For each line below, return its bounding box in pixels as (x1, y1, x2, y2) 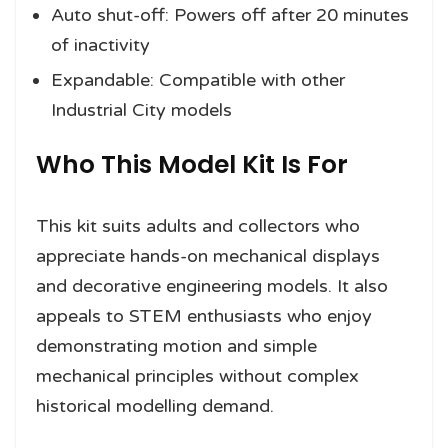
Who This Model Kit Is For (36, 147, 348, 183)
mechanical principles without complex (36, 365, 359, 388)
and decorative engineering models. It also (36, 275, 388, 298)
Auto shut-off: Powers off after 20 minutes (51, 4, 409, 27)
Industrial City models (51, 99, 232, 122)
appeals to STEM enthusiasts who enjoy (36, 305, 372, 328)
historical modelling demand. (36, 395, 274, 418)
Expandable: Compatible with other (51, 69, 345, 92)
